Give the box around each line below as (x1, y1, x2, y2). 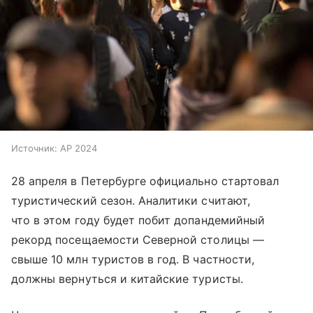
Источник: (11, 142, 57, 154)
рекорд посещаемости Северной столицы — (11, 232, 264, 247)
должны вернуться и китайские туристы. (11, 271, 243, 286)
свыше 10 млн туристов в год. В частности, (11, 252, 254, 266)
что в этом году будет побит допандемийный (11, 212, 265, 227)
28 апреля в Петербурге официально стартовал (11, 173, 279, 188)
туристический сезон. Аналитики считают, (11, 193, 250, 208)
